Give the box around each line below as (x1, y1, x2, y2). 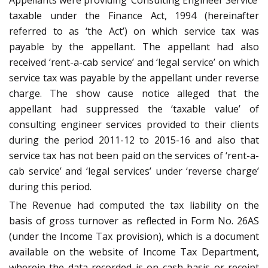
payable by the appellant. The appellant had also (9, 40, 259, 54)
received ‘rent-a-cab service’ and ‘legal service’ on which (9, 56, 259, 69)
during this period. (9, 180, 92, 194)
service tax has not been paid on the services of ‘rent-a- (9, 149, 259, 163)
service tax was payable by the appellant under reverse (9, 71, 259, 85)
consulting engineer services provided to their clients (9, 118, 259, 132)
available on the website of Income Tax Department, (9, 245, 259, 259)
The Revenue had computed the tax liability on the (9, 199, 259, 212)
